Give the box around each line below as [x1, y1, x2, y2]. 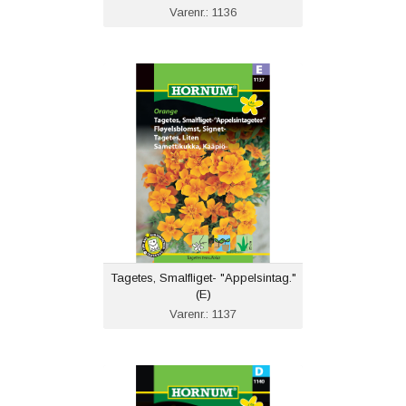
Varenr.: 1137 [169, 307, 237, 322]
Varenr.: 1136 [169, 5, 237, 20]
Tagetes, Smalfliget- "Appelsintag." [110, 271, 296, 285]
